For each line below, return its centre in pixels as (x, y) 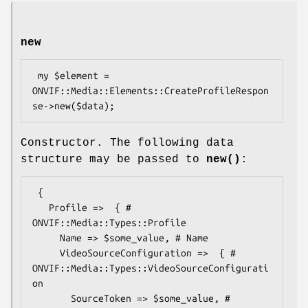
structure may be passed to (113, 159)
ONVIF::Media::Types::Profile (109, 222)
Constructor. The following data (127, 143)
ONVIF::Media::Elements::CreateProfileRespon (151, 90)
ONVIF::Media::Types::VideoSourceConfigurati (151, 268)
